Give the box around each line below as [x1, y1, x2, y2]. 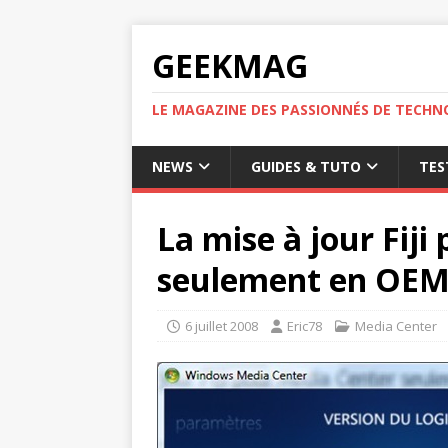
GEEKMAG [152, 44, 308, 87]
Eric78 [287, 317, 322, 335]
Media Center [355, 317, 437, 335]
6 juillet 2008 [185, 317, 258, 335]
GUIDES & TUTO [251, 157, 361, 176]
